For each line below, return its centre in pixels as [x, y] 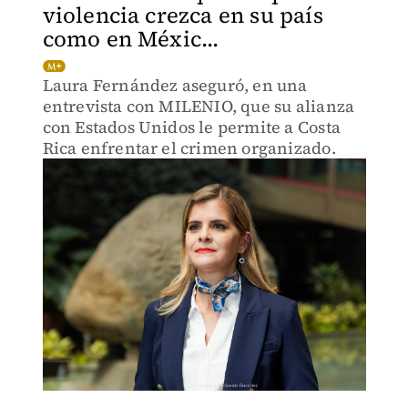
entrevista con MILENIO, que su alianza [199, 106]
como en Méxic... [131, 39]
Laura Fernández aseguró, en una [175, 85]
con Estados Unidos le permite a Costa [191, 127]
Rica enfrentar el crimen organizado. [189, 148]
